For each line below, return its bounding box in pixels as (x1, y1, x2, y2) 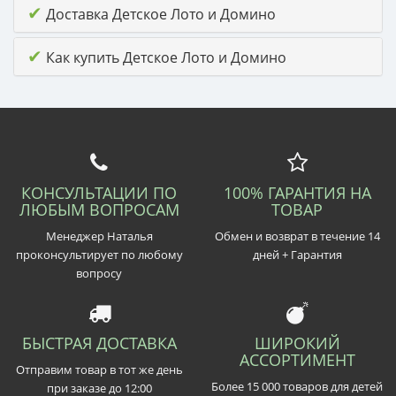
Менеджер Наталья (45, 227, 153, 244)
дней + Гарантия (252, 246, 342, 263)
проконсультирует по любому (15, 246, 183, 263)
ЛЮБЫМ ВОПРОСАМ (19, 198, 179, 220)
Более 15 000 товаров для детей (211, 377, 383, 394)
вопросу (76, 264, 122, 281)
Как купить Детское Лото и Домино (42, 47, 286, 67)
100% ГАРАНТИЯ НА (223, 181, 371, 203)
